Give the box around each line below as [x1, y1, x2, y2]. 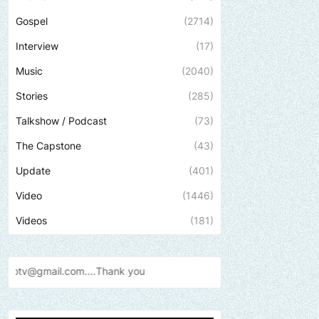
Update [16, 164, 51, 177]
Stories [16, 90, 48, 102]
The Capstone [16, 140, 81, 152]
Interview [16, 40, 58, 52]
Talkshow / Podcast [16, 115, 107, 127]
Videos [16, 214, 47, 226]
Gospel [16, 15, 48, 27]
